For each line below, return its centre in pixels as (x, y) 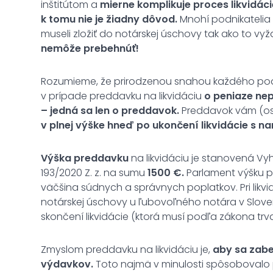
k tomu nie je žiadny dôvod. (109, 19)
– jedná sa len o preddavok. (110, 110)
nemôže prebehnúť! (90, 48)
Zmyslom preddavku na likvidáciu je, (127, 249)
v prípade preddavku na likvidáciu (122, 96)
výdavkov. (67, 264)
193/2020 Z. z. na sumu (94, 172)
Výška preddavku (85, 158)
